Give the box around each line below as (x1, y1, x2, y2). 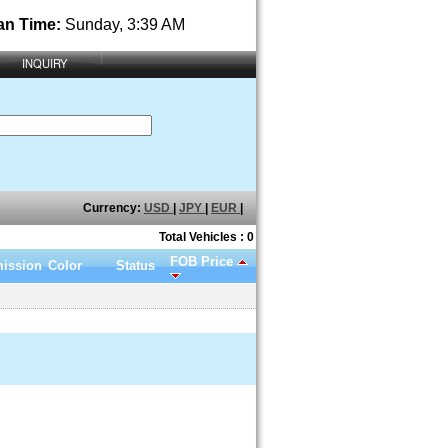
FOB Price (170, 254, 237, 269)
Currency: (83, 201, 144, 215)
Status (116, 258, 155, 273)
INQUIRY (22, 55, 67, 71)
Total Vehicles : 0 (159, 230, 254, 244)
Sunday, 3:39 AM (64, 15, 185, 33)
